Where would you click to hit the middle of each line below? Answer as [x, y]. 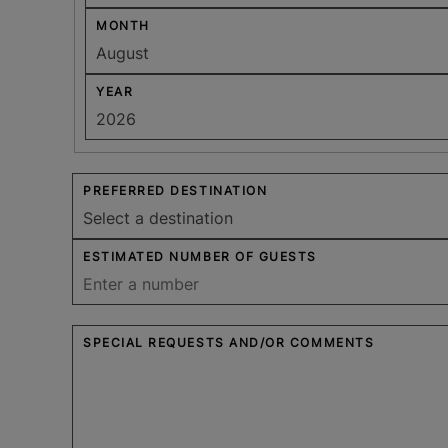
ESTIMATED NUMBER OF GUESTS [200, 257]
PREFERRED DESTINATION [175, 191]
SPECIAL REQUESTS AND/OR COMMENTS [229, 343]
